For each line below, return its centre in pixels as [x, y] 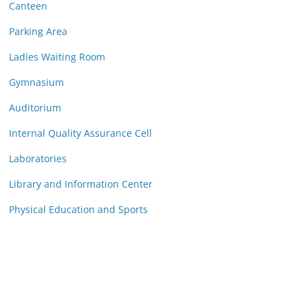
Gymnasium [36, 82]
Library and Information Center [81, 184]
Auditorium [35, 108]
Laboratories [38, 159]
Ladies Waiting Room [57, 57]
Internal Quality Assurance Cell [80, 133]
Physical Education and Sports [78, 210]
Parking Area [38, 32]
